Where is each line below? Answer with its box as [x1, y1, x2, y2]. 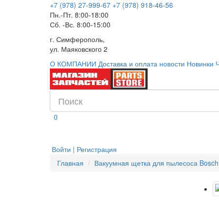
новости [159, 59, 185, 68]
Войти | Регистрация [52, 144, 117, 154]
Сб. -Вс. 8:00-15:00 [50, 20, 110, 29]
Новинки [187, 59, 214, 68]
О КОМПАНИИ [50, 59, 96, 68]
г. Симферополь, [50, 34, 105, 44]
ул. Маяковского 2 [50, 44, 108, 54]
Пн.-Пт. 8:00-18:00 [50, 10, 109, 20]
